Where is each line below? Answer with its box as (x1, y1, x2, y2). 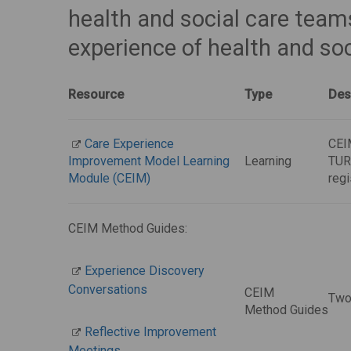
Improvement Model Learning (68, 154, 230, 168)
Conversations (68, 282, 147, 297)
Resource (68, 87, 124, 102)
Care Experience (85, 136, 174, 151)
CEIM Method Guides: (68, 221, 187, 236)
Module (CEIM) (68, 171, 150, 186)
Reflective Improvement (85, 324, 216, 339)
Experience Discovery (85, 263, 204, 278)
